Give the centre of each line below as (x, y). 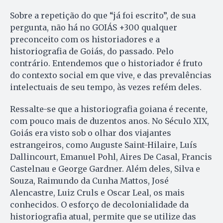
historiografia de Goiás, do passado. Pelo (92, 51)
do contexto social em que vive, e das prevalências (111, 75)
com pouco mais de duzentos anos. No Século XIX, (110, 121)
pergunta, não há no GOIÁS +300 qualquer (94, 27)
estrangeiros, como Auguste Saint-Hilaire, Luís (104, 145)
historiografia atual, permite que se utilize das (103, 216)
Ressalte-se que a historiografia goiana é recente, (109, 109)
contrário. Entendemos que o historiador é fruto (106, 63)
